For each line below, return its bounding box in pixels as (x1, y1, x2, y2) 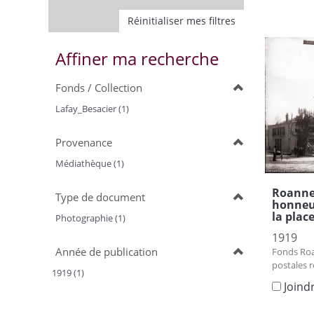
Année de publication (55, 245, 158, 259)
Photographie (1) (55, 212, 125, 224)
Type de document (55, 190, 145, 204)
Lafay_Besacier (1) (55, 102, 129, 115)
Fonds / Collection (55, 81, 142, 95)
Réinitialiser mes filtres (128, 14, 235, 27)
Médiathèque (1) (55, 157, 124, 170)
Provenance (55, 135, 112, 149)
